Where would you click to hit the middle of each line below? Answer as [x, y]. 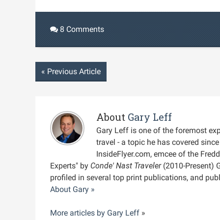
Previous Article [73, 71]
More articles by [79, 213]
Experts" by [70, 165]
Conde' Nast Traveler [126, 165]
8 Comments [81, 29]
